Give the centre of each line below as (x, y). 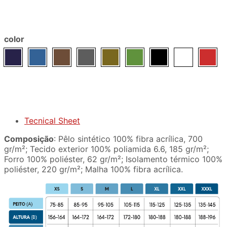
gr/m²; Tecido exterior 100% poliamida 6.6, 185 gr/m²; (106, 149)
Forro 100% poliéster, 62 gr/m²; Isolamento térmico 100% (113, 159)
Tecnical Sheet (52, 121)
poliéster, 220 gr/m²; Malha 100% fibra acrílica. (93, 169)
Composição (29, 139)
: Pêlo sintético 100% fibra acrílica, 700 (128, 139)
